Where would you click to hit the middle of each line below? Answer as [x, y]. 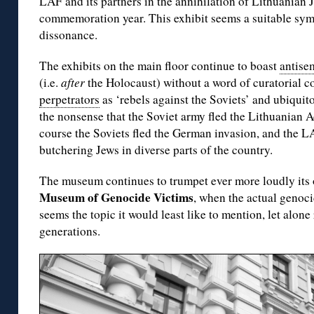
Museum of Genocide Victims [116, 197]
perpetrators [69, 99]
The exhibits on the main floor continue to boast [159, 66]
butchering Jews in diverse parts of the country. [156, 150]
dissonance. [68, 35]
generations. [70, 231]
